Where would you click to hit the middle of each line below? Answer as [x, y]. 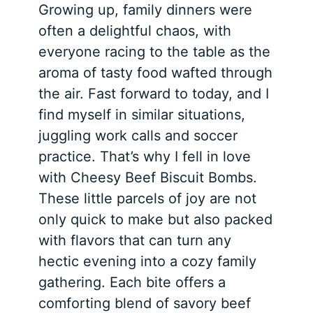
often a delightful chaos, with [135, 30]
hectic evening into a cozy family [148, 261]
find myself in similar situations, [142, 114]
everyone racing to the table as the [155, 51]
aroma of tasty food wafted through [156, 72]
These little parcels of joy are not [148, 198]
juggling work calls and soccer [138, 135]
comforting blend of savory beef [145, 303]
